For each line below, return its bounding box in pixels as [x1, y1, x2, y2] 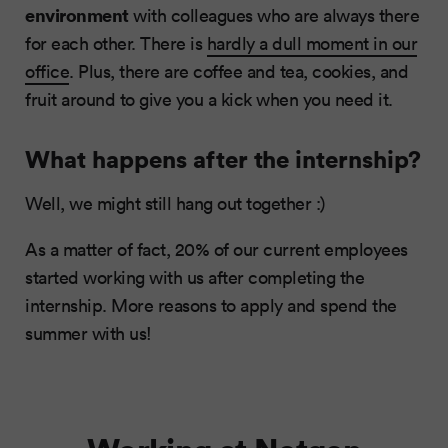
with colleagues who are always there [128, 2, 419, 27]
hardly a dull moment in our [206, 30, 417, 55]
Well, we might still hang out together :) [25, 190, 325, 215]
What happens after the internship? [25, 142, 421, 174]
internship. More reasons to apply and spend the [25, 292, 397, 317]
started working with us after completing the [25, 264, 364, 289]
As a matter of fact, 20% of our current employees [25, 236, 408, 261]
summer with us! [25, 320, 152, 345]
